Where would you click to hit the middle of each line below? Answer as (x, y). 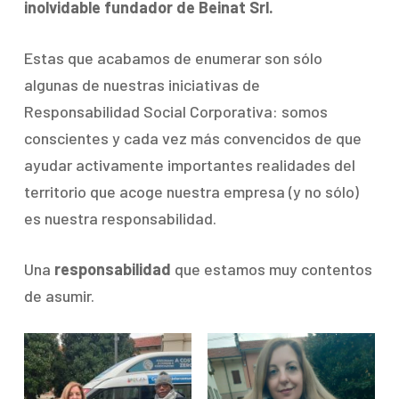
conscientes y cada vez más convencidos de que (192, 138)
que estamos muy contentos (273, 269)
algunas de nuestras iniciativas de (142, 85)
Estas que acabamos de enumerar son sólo (173, 58)
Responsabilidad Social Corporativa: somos (175, 111)
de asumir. (59, 296)
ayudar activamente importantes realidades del (189, 165)
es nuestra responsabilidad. (120, 218)
